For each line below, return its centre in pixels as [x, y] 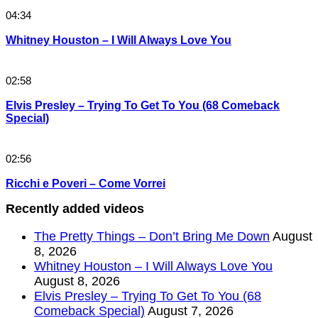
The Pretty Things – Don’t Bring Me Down [152, 237]
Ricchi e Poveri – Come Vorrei [86, 184]
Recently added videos [75, 209]
